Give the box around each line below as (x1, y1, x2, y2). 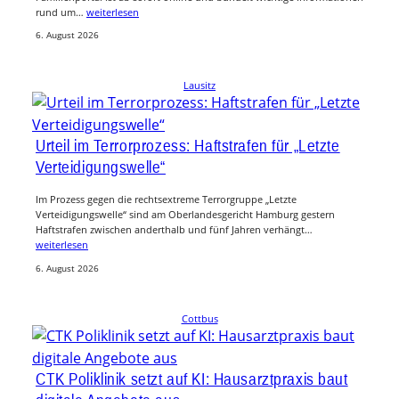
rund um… (36, 4, 86, 19)
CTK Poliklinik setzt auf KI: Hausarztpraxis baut (36, 368, 348, 388)
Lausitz (183, 78, 216, 93)
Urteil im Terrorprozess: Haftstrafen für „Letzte (36, 135, 340, 156)
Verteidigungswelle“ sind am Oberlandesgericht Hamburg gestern (36, 208, 335, 222)
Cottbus (181, 311, 218, 325)
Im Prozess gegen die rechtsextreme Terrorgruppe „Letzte (36, 192, 297, 207)
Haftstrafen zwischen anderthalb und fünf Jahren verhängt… (36, 223, 313, 237)
